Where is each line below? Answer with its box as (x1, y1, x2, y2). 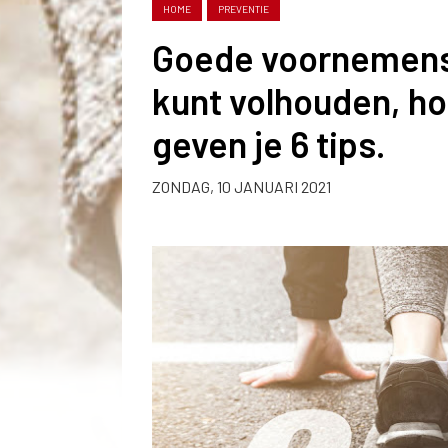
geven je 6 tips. (152, 122, 386, 165)
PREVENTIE (218, 3, 269, 15)
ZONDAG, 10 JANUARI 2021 (152, 177, 331, 196)
